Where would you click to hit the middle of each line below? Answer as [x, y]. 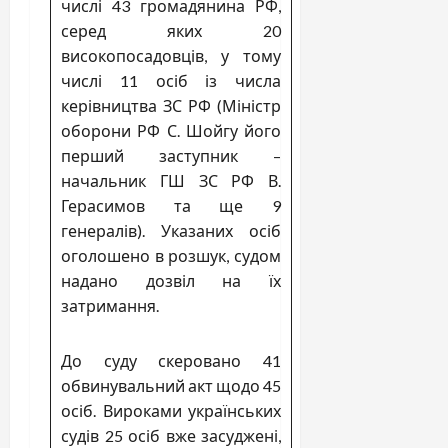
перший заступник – [171, 155]
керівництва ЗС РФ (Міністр [171, 105]
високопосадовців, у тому [171, 55]
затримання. [110, 305]
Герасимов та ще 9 [171, 205]
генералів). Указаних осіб [171, 230]
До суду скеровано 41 [171, 360]
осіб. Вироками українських [171, 410]
